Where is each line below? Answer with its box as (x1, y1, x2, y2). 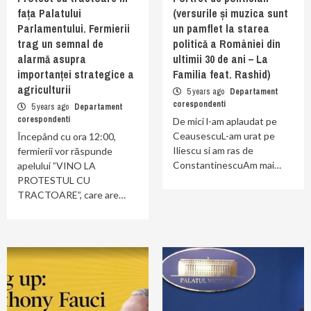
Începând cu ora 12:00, (17, 131, 116, 142)
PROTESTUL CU (17, 174, 90, 186)
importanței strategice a (17, 67, 134, 82)
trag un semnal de (17, 36, 103, 51)
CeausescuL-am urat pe (173, 130, 275, 142)
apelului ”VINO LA (17, 160, 96, 171)
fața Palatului (17, 6, 81, 21)
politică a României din (173, 36, 280, 51)
